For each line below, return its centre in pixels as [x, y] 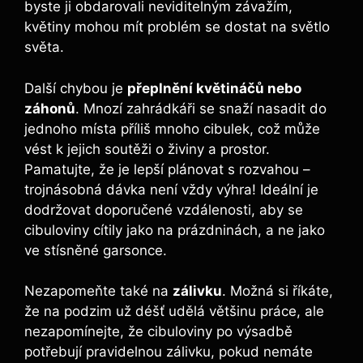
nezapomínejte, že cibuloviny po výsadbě [158, 332]
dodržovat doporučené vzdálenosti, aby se [164, 209]
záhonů [50, 108]
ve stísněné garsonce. [96, 250]
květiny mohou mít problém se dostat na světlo [177, 27]
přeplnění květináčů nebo [214, 88]
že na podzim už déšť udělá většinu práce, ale [174, 312]
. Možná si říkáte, [278, 291]
